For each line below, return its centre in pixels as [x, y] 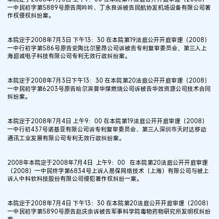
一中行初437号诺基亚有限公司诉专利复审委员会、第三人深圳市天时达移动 [107, 129]
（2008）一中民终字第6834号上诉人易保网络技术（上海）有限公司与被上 [108, 170]
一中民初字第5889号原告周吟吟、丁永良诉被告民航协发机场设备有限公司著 [109, 7]
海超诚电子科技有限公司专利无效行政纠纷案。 [69, 55]
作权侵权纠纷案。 [31, 15]
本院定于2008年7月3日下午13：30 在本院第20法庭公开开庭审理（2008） [109, 80]
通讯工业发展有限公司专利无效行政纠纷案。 [66, 138]
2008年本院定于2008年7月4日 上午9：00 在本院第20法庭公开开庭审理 [108, 162]
